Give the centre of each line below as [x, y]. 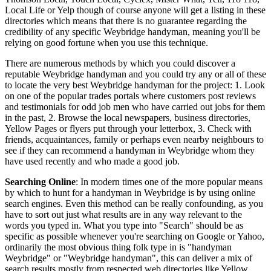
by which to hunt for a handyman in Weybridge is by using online [130, 193]
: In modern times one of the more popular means [169, 182]
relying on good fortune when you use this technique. [106, 43]
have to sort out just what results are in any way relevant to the [123, 214]
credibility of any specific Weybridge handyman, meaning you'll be [132, 32]
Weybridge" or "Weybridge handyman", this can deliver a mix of [129, 258]
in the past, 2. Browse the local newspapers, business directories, [128, 118]
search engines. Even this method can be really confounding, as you [134, 204]
